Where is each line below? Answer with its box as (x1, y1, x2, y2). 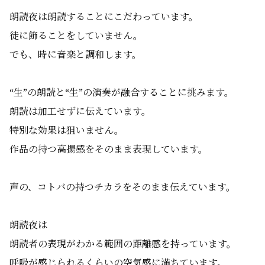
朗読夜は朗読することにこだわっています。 (9, 10, 198, 23)
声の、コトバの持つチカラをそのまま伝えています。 (9, 180, 235, 193)
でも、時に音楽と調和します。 (9, 48, 141, 61)
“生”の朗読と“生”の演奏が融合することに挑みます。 (9, 86, 234, 99)
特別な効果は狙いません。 (9, 124, 124, 137)
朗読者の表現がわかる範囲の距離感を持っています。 (9, 237, 236, 250)
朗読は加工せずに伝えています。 (9, 105, 151, 118)
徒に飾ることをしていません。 (9, 29, 143, 42)
